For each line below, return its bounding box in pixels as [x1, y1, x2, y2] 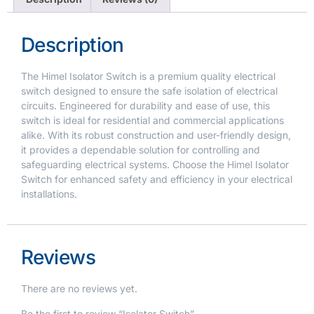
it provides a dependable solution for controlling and [21, 143, 260, 156]
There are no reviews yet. [21, 282, 137, 295]
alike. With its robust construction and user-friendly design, [21, 128, 291, 141]
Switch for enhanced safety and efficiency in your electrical [21, 172, 292, 185]
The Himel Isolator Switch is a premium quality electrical [21, 69, 275, 82]
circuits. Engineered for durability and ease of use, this [21, 99, 270, 111]
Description [21, 32, 124, 57]
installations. [21, 187, 77, 200]
